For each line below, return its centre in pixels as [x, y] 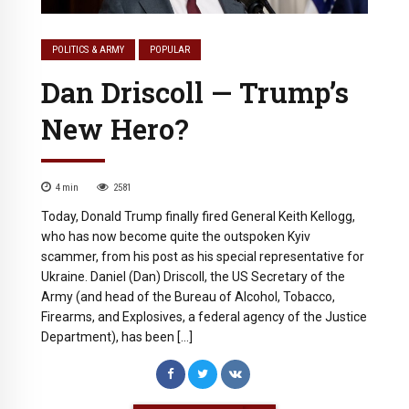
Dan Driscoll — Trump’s [195, 93]
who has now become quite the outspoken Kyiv [176, 237]
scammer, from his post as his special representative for [203, 257]
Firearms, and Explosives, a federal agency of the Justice [204, 317]
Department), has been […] [117, 337]
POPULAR [170, 50]
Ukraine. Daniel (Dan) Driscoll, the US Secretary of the [193, 277]
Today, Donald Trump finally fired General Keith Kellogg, [198, 217]
